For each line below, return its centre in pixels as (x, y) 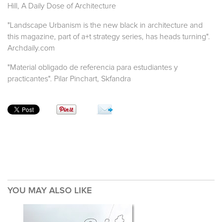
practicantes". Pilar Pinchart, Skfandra (69, 79)
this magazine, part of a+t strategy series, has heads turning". (109, 36)
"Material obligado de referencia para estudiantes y (93, 67)
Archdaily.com (31, 48)
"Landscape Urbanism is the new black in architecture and (105, 25)
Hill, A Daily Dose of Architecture (62, 6)
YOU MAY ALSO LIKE (50, 191)
